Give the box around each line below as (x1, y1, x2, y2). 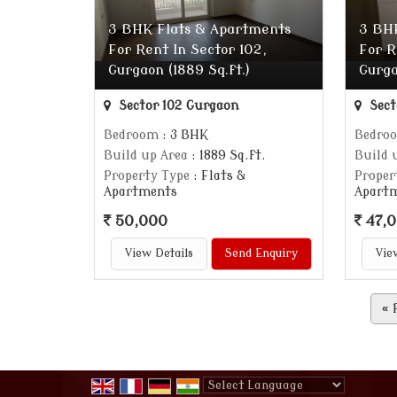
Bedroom (104, 128, 159, 142)
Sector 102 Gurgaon (115, 99, 238, 113)
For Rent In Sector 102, (108, 42, 267, 58)
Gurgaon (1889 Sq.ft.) (108, 62, 250, 78)
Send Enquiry (224, 247, 298, 260)
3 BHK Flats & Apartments (108, 21, 291, 37)
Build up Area (104, 149, 188, 162)
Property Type (104, 169, 190, 183)
